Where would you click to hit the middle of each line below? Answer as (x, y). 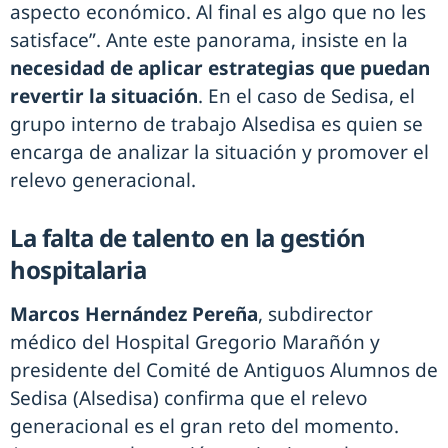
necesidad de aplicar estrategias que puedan (220, 67)
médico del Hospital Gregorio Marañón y (195, 341)
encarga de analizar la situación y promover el (219, 151)
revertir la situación (104, 95)
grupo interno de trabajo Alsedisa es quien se (216, 123)
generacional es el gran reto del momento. (204, 425)
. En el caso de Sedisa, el (306, 95)
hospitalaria (78, 269)
